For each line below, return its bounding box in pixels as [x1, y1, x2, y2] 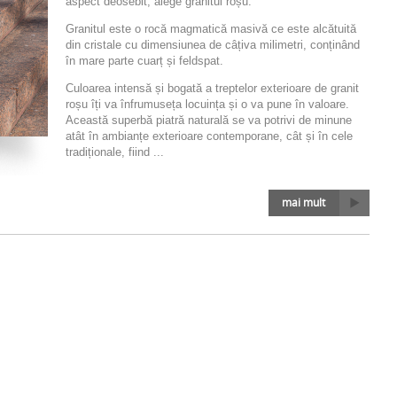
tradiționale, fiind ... [66, 144, 164, 159]
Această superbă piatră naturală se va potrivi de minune [66, 113, 352, 127]
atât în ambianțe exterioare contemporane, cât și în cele [66, 128, 353, 143]
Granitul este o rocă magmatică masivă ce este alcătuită [66, 21, 356, 35]
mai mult [282, 194, 325, 210]
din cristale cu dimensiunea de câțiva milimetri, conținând [66, 37, 360, 51]
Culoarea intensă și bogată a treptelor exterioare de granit [66, 81, 359, 95]
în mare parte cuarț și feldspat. [66, 53, 227, 67]
